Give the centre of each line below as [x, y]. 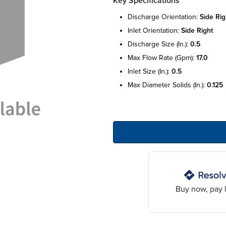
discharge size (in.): [159, 44]
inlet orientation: [154, 30]
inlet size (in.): [150, 71]
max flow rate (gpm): [162, 58]
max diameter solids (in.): [167, 85]
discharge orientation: [164, 17]
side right [197, 30]
